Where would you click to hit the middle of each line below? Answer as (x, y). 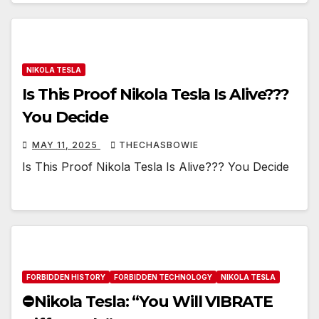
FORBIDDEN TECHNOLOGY (163, 277)
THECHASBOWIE (159, 145)
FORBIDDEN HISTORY (66, 277)
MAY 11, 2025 (66, 145)
